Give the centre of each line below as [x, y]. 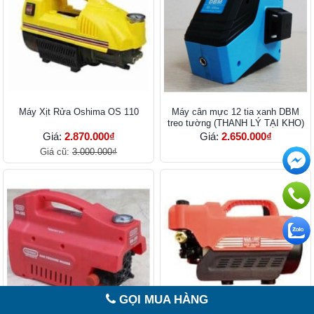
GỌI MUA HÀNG [162, 300]
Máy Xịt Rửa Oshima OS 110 [78, 112]
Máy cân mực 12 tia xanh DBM [235, 112]
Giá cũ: [56, 152]
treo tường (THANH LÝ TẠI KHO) [235, 123]
